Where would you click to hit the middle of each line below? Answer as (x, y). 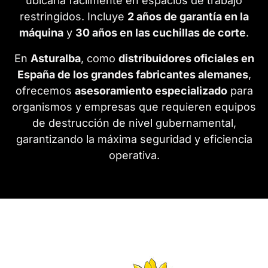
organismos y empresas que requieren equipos (134, 107)
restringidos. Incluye (73, 17)
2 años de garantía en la (188, 17)
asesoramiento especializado (151, 91)
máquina (41, 33)
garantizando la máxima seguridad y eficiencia (134, 139)
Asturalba (55, 59)
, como (99, 59)
